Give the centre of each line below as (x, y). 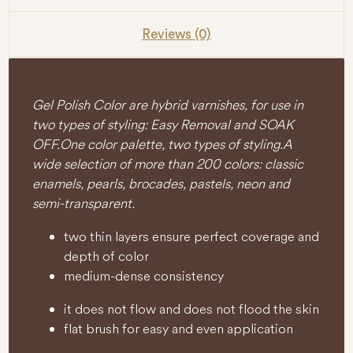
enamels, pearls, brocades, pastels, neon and (162, 183)
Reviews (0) (176, 34)
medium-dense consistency (144, 275)
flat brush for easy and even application (179, 328)
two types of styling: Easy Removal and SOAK (163, 124)
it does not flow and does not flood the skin (192, 308)
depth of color (107, 256)
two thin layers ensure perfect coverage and (192, 236)
